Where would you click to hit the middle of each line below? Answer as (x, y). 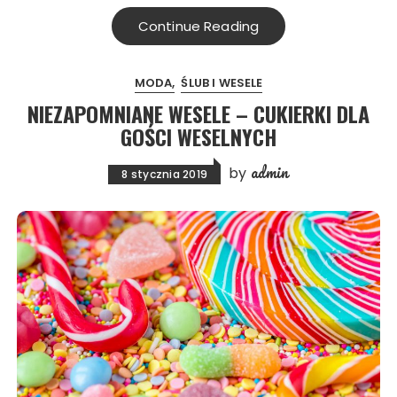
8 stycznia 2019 (165, 175)
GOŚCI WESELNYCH (198, 137)
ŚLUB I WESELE (222, 83)
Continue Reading (198, 27)
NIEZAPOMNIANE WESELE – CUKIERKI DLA (198, 114)
